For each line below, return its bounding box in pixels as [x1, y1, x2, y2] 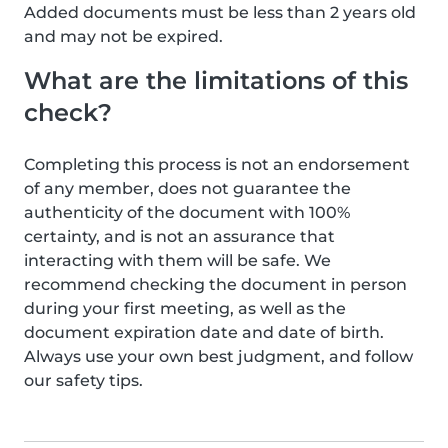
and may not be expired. [24, 27, 223, 46]
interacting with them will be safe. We [24, 251, 331, 270]
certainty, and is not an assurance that [24, 227, 335, 246]
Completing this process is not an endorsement [24, 155, 410, 174]
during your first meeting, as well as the [24, 299, 346, 318]
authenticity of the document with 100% [24, 203, 350, 222]
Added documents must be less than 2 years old [24, 3, 416, 22]
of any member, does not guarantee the [24, 179, 351, 198]
